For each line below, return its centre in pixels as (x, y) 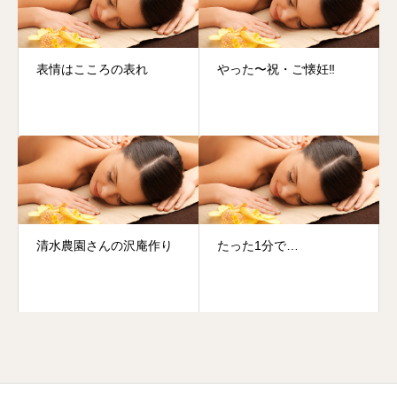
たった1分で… (257, 245)
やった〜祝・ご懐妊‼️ (276, 69)
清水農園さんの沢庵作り (105, 245)
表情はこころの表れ (92, 69)
